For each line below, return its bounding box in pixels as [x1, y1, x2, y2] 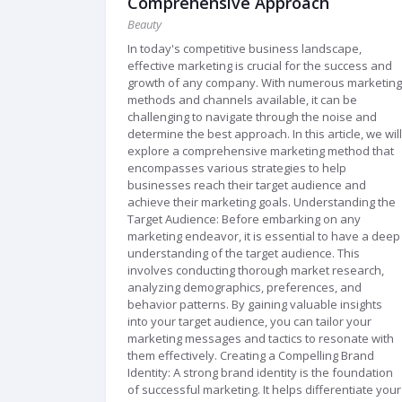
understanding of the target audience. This [127, 244, 360, 261]
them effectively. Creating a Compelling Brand [127, 346, 220, 363]
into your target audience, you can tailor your [127, 312, 371, 329]
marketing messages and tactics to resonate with [127, 329, 394, 346]
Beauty [127, 15, 162, 32]
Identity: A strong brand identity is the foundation [127, 363, 393, 380]
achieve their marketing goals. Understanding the [127, 193, 293, 210]
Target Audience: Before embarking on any [127, 210, 361, 227]
